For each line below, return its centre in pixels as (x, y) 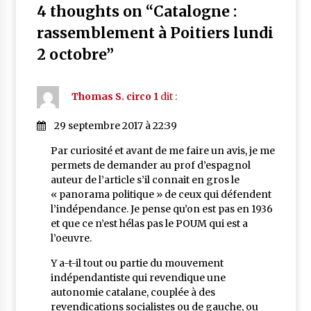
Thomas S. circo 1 (115, 97)
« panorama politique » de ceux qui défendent (161, 195)
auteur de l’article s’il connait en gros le (145, 180)
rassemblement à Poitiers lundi (155, 33)
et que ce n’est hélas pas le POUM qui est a (149, 224)
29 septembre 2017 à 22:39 (115, 126)
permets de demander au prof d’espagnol (150, 166)
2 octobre (71, 55)
